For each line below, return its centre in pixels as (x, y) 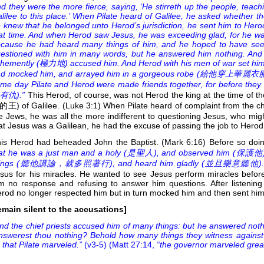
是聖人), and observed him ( (181, 152)
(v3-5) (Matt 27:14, (120, 244)
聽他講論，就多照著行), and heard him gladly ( (112, 163)
